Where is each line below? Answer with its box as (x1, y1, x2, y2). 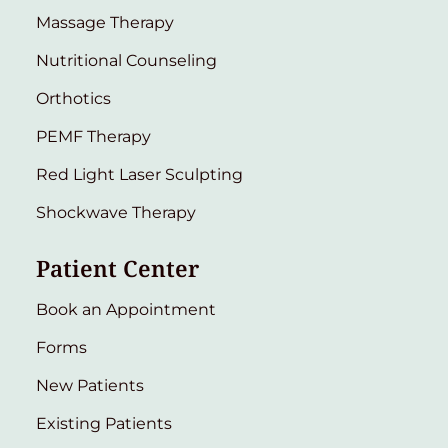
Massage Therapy (36, 12, 174, 32)
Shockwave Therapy (36, 202, 196, 222)
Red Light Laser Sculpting (36, 164, 243, 184)
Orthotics (36, 88, 111, 108)
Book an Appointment (36, 299, 216, 319)
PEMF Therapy (36, 126, 151, 146)
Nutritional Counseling (36, 50, 217, 70)
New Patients (36, 375, 144, 395)
